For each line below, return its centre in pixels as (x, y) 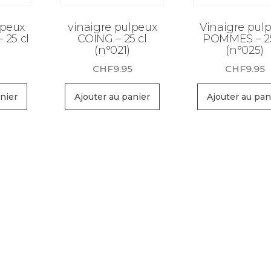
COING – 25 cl (112, 38)
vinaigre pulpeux (112, 27)
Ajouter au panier (113, 97)
